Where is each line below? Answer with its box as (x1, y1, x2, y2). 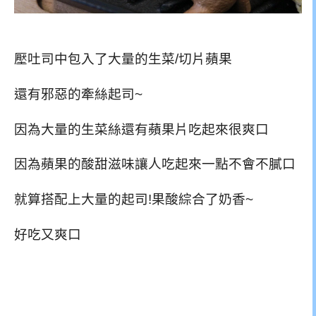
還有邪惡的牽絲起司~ (14, 86, 142, 102)
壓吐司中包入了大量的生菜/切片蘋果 (14, 51, 232, 67)
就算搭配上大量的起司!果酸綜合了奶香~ (14, 192, 253, 207)
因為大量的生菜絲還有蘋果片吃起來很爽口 (14, 121, 269, 137)
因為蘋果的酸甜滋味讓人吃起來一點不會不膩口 (14, 157, 296, 172)
